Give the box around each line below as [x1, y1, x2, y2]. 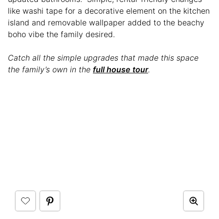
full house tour [93, 64, 148, 74]
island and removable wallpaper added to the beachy [8, 17, 204, 27]
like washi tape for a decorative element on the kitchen [8, 5, 210, 16]
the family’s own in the [8, 64, 93, 74]
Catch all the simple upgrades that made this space [8, 52, 198, 63]
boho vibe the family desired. [8, 29, 117, 39]
